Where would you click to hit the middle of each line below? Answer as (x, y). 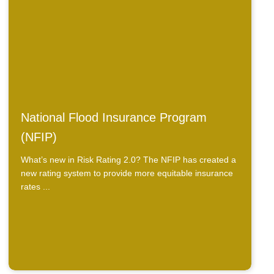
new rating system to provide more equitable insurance (127, 173)
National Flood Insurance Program (114, 117)
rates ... (36, 186)
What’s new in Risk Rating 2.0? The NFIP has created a (129, 159)
